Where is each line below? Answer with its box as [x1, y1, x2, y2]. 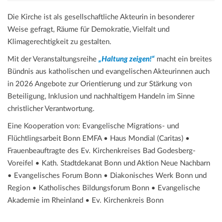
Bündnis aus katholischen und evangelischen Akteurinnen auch [7, 67, 210, 75]
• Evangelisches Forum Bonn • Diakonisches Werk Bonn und [7, 171, 207, 179]
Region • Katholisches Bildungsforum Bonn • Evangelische [7, 184, 200, 192]
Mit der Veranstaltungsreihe [7, 55, 99, 63]
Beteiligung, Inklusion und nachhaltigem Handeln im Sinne [7, 92, 195, 100]
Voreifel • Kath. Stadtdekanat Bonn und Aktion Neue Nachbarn [7, 159, 210, 167]
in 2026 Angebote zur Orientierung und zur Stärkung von [7, 80, 192, 88]
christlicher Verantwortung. [7, 105, 95, 112]
